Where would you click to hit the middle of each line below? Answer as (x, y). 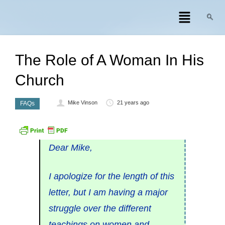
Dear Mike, (70, 148)
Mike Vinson (83, 102)
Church (40, 80)
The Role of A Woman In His (109, 60)
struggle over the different (100, 208)
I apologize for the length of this (111, 176)
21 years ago (133, 102)
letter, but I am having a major (108, 192)
